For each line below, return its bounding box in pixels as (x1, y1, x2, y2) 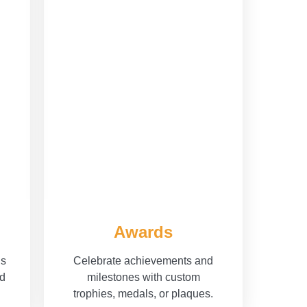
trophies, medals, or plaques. (73, 288, 213, 300)
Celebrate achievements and (73, 255, 213, 267)
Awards (114, 223, 173, 242)
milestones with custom (86, 271, 200, 284)
